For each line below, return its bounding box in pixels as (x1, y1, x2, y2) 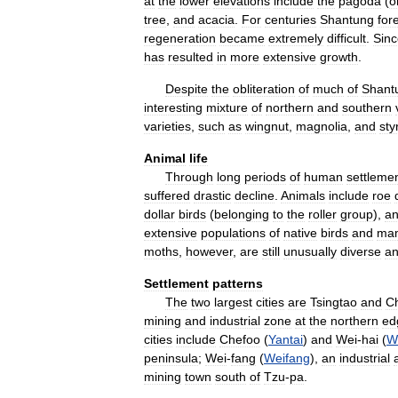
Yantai (268, 332, 303, 346)
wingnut (245, 119, 289, 133)
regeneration (144, 31, 216, 45)
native (283, 226, 317, 240)
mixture (206, 100, 248, 115)
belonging (214, 207, 269, 221)
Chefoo (219, 332, 260, 346)
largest (214, 295, 252, 309)
